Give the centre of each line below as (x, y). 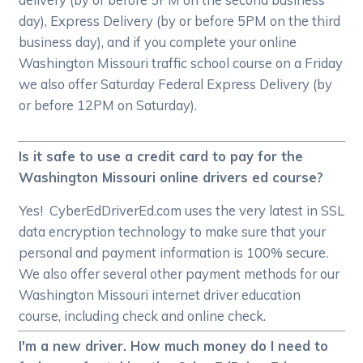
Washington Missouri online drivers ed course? (171, 177)
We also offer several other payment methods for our (179, 274)
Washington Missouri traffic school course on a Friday (181, 63)
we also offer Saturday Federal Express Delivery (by (176, 84)
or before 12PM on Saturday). (111, 105)
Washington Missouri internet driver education (160, 295)
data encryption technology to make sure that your (173, 232)
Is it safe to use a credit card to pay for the (161, 156)
